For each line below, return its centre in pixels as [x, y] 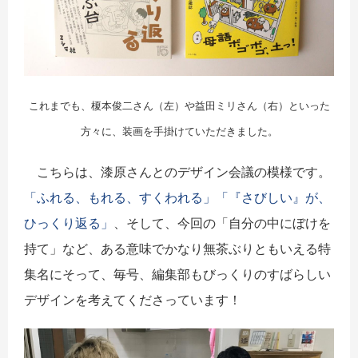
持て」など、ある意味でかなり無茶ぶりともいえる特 [177, 248]
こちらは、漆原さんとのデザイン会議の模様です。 [177, 171]
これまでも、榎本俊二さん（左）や [111, 105]
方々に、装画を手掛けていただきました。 [179, 131]
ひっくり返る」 [69, 223]
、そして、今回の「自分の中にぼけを [222, 223]
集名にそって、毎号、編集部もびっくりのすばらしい [177, 274]
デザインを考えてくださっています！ [133, 299]
